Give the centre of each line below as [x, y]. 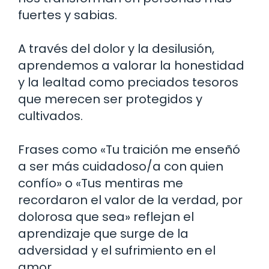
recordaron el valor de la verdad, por [130, 200]
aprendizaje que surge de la [103, 233]
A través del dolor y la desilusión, [116, 48]
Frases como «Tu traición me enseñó [129, 149]
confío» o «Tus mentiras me [101, 183]
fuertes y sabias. [68, 15]
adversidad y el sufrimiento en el [117, 250]
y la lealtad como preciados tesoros [128, 82]
